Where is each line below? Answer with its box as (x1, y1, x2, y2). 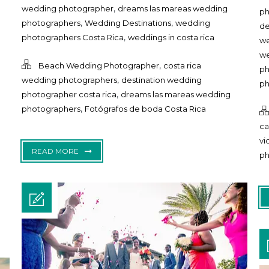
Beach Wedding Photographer (38, 61, 159, 71)
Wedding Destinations (84, 18, 171, 28)
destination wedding (121, 75, 202, 85)
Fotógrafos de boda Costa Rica (84, 104, 206, 114)
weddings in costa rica (127, 32, 214, 43)
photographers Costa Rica (21, 32, 124, 43)
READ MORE (31, 147, 79, 156)
